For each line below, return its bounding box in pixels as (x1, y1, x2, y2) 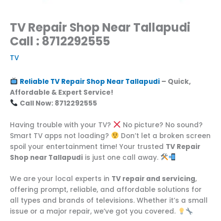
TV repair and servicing (111, 174, 195, 184)
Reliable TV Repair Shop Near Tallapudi (19, 76, 160, 86)
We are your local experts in (10, 174, 111, 184)
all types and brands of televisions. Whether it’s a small (10, 196, 208, 206)
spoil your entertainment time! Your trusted (10, 142, 166, 151)
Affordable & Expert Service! (10, 87, 113, 97)
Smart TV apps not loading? (10, 131, 111, 141)
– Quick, (159, 76, 191, 86)
